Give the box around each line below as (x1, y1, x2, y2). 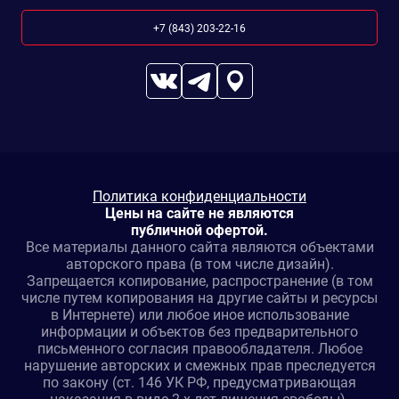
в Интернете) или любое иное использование (50, 305, 349, 323)
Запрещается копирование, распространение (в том (26, 272, 373, 289)
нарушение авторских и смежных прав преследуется (23, 356, 376, 374)
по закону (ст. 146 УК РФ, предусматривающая (43, 373, 356, 391)
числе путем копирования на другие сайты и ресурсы (21, 289, 378, 306)
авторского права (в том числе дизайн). (65, 255, 334, 273)
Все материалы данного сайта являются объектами (25, 238, 374, 256)
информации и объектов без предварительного (41, 322, 358, 340)
